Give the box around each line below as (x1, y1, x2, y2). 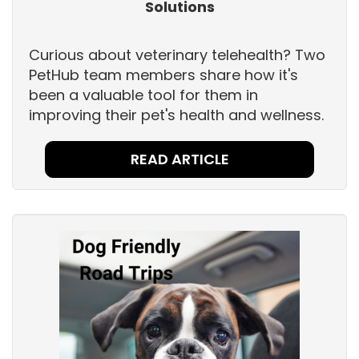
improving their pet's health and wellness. (29, 105, 328, 126)
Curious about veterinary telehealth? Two (29, 45, 325, 66)
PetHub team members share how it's (29, 65, 298, 86)
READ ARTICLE (130, 149, 229, 170)
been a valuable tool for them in (29, 85, 258, 106)
